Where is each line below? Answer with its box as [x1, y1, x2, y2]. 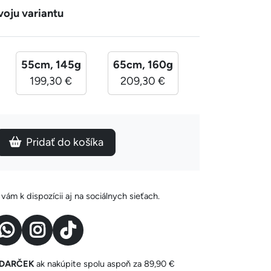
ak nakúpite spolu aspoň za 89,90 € [36, 258, 175, 269]
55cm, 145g [21, 57, 81, 71]
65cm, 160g [113, 57, 173, 71]
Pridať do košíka [25, 135, 103, 149]
